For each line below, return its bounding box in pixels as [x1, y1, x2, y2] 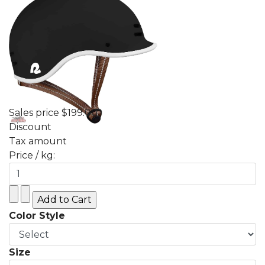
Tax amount [9, 135, 67, 147]
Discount [9, 121, 51, 132]
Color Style [9, 209, 65, 221]
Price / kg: [9, 149, 55, 161]
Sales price [9, 106, 62, 118]
